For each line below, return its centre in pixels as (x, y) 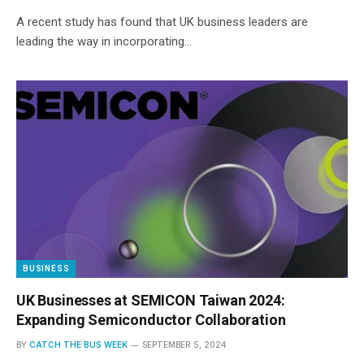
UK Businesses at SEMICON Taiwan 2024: (151, 300)
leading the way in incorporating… (104, 41)
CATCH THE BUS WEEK (78, 344)
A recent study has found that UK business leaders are (162, 22)
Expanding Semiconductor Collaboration (151, 319)
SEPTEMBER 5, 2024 (184, 344)
